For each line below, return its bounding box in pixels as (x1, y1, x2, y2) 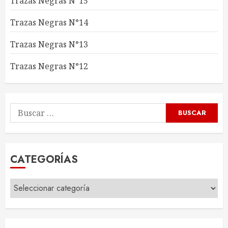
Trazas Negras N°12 (10, 60, 88, 72)
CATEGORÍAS (10, 152, 78, 167)
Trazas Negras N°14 (10, 16, 88, 28)
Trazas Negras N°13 (10, 38, 88, 50)
